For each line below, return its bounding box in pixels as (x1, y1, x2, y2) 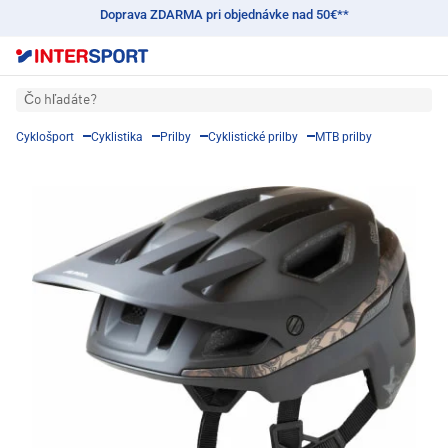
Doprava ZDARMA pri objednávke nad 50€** (99, 7, 349, 22)
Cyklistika (91, 130, 143, 145)
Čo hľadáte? (24, 93, 97, 108)
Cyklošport (16, 130, 74, 145)
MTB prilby (315, 130, 372, 145)
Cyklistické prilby (208, 130, 298, 145)
